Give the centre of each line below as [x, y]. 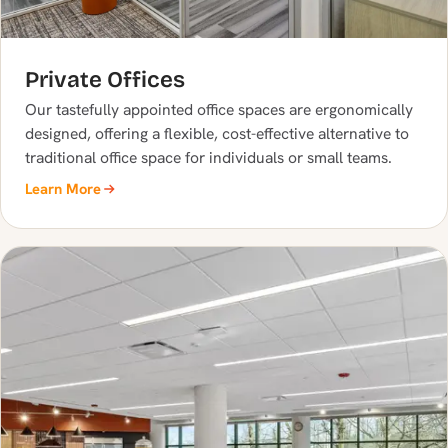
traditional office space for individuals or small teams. [208, 158]
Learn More [63, 188]
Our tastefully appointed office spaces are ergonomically [219, 110]
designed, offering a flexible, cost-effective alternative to [217, 134]
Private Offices [105, 80]
